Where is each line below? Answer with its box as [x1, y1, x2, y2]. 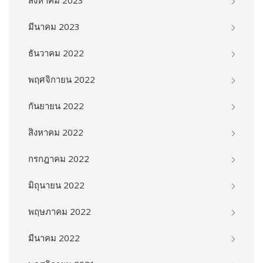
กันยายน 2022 [28, 99, 84, 112]
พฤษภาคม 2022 [28, 205, 91, 217]
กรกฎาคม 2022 [28, 152, 89, 164]
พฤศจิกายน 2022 [28, 73, 95, 85]
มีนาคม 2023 [28, 20, 80, 32]
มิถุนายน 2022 [28, 178, 85, 191]
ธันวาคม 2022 [28, 46, 84, 59]
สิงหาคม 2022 [28, 126, 83, 138]
